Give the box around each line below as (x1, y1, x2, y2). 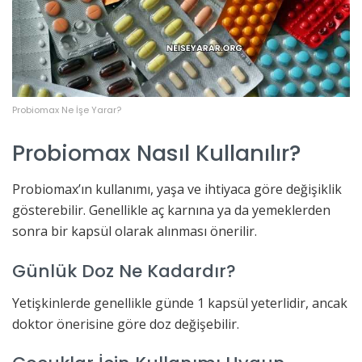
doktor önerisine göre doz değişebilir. (12, 314, 239, 333)
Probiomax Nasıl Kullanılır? (12, 137, 301, 169)
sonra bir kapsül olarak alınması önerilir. (12, 222, 257, 241)
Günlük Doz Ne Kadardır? (12, 258, 236, 284)
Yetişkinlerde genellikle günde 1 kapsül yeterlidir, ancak (12, 293, 347, 312)
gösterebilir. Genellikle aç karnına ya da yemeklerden (12, 201, 330, 220)
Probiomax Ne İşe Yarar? (12, 103, 121, 117)
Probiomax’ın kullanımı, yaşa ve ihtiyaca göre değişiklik (12, 180, 342, 199)
